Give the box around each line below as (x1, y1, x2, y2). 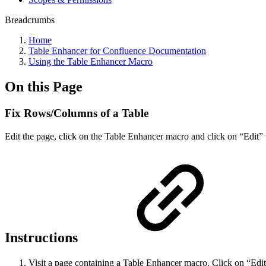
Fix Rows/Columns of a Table (5, 106, 148, 119)
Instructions (5, 230, 81, 246)
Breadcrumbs (5, 15, 55, 25)
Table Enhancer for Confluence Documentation (28, 46, 206, 56)
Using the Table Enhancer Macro (28, 56, 153, 66)
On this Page (5, 78, 83, 94)
